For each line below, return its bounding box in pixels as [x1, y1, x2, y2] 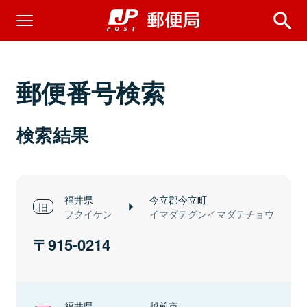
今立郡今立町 [149, 192, 207, 206]
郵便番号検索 [16, 74, 166, 110]
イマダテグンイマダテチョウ [149, 207, 274, 221]
